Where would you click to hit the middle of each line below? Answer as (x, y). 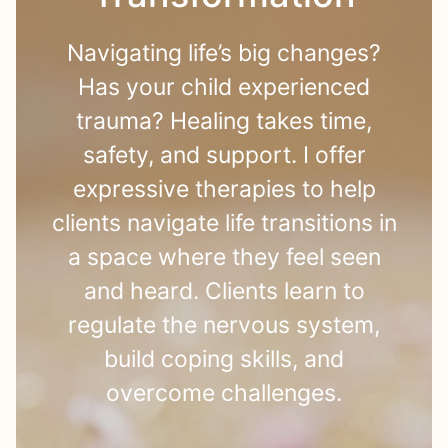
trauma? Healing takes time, (224, 121)
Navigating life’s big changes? (224, 53)
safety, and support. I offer (224, 155)
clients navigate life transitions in (224, 223)
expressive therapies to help (224, 189)
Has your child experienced (224, 87)
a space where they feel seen (224, 257)
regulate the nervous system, (224, 325)
